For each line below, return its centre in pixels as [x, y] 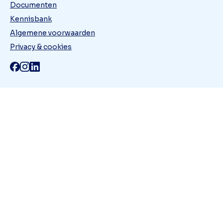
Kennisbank [31, 19]
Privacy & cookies [41, 47]
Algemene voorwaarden [53, 33]
